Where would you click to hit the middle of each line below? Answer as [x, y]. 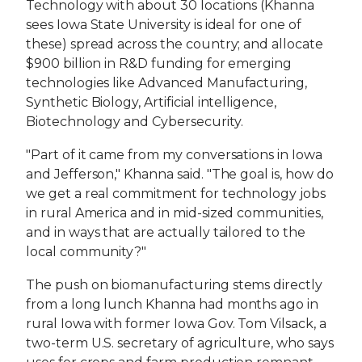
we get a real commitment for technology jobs [176, 194]
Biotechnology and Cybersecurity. [135, 122]
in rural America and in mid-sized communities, [175, 213]
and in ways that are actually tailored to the [166, 233]
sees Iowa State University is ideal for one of [164, 25]
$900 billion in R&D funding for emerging [159, 64]
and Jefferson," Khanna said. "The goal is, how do [180, 175]
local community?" [86, 252]
